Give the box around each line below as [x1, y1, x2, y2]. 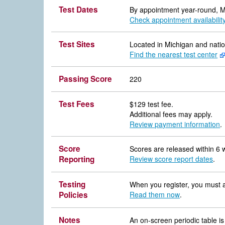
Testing [59, 178, 85, 190]
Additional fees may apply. [130, 108, 213, 119]
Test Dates [59, 4, 98, 15]
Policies [59, 189, 88, 200]
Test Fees [59, 98, 94, 109]
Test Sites [59, 38, 95, 50]
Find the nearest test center [130, 49, 218, 59]
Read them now [130, 189, 180, 199]
